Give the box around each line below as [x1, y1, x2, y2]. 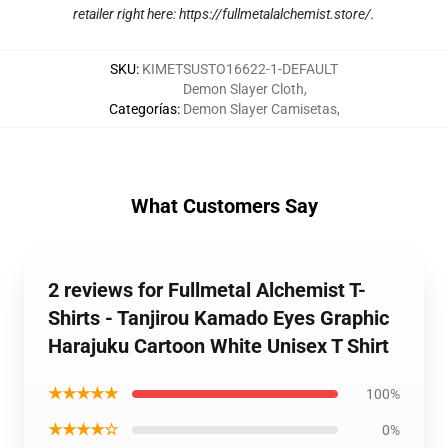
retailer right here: [73, 6, 179, 22]
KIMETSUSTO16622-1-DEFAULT [142, 61, 338, 77]
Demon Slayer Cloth [182, 81, 304, 97]
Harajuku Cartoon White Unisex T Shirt [48, 334, 389, 358]
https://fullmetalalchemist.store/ [179, 6, 371, 22]
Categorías [108, 101, 177, 117]
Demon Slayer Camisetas [182, 101, 337, 117]
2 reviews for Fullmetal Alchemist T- [48, 278, 366, 302]
